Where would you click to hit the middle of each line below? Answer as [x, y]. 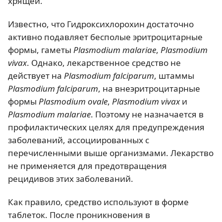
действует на [36, 75]
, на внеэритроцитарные [149, 88]
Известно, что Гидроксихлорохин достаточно [101, 24]
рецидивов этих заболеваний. [71, 178]
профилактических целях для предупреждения [106, 127]
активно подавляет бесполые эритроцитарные [105, 37]
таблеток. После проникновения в [79, 215]
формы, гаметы [41, 50]
